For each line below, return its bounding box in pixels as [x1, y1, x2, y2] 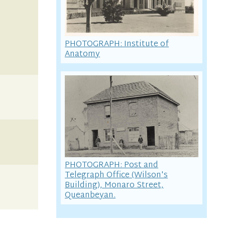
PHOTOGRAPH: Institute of [65, 36, 169, 52]
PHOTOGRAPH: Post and [65, 158, 159, 173]
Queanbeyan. [65, 188, 116, 203]
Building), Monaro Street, [65, 178, 164, 193]
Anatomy [65, 46, 100, 62]
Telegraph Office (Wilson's [65, 168, 168, 183]
